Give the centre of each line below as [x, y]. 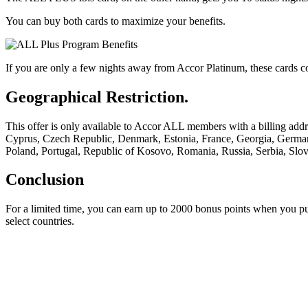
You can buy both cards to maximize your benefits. [115, 21]
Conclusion [45, 180]
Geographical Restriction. [97, 97]
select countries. [40, 221]
